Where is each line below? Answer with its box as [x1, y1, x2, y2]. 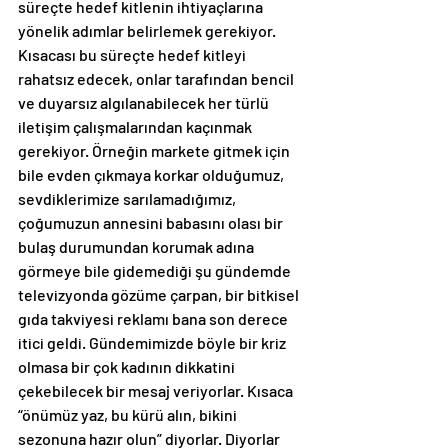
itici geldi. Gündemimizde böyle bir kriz [18, 333, 289, 353]
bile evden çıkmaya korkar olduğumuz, [18, 165, 287, 185]
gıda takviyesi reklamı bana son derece [18, 309, 291, 329]
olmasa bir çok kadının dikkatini [18, 357, 238, 377]
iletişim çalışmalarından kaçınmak [18, 117, 255, 137]
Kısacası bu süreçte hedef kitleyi [18, 45, 249, 65]
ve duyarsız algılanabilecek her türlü [18, 93, 272, 113]
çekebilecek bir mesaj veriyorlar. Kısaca [18, 381, 296, 401]
